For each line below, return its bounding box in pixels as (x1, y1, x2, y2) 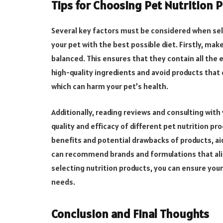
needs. (51, 177, 75, 187)
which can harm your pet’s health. (51, 81, 168, 91)
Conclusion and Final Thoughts (51, 206, 209, 222)
